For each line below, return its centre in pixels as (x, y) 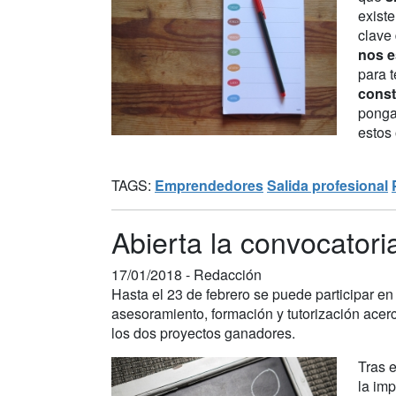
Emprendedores (209, 185)
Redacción (228, 274)
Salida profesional (327, 185)
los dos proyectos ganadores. (203, 332)
